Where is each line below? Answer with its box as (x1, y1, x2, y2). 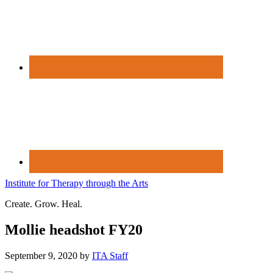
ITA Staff (92, 250, 128, 261)
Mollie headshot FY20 (5, 221, 143, 238)
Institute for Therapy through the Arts (5, 178, 148, 188)
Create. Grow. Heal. (5, 199, 82, 209)
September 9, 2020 (5, 250, 77, 261)
